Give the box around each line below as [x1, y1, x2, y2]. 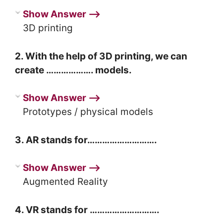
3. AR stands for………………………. [15, 134, 157, 146]
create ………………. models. [15, 64, 132, 76]
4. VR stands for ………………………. [15, 204, 160, 216]
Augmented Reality [23, 176, 108, 187]
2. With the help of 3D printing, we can [15, 50, 187, 62]
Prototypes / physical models [23, 106, 153, 117]
